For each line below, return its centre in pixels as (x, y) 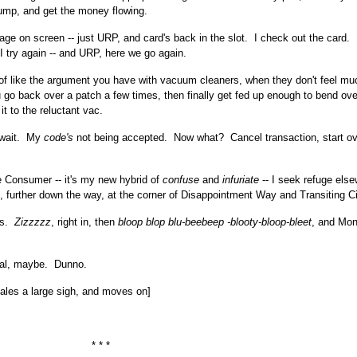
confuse (181, 180)
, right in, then (84, 222)
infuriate (241, 180)
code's (60, 137)
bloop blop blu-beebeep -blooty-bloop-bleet (215, 222)
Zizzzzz (33, 222)
